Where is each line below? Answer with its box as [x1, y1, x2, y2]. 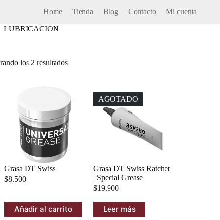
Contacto [128, 7, 156, 16]
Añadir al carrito [14, 204, 72, 214]
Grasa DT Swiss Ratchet [93, 164, 170, 173]
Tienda [72, 7, 93, 16]
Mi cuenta [165, 7, 197, 16]
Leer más [103, 204, 136, 214]
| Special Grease [93, 173, 143, 182]
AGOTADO [98, 95, 138, 104]
